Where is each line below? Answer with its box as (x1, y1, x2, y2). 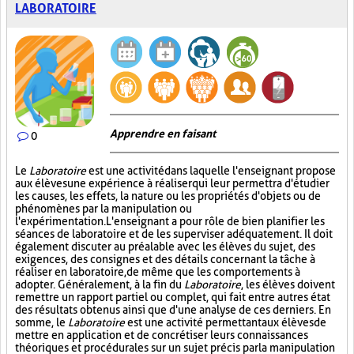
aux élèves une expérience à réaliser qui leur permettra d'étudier (15, 177, 330, 190)
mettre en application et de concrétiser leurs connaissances (15, 329, 308, 341)
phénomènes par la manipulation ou (15, 202, 192, 215)
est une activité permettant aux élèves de (125, 316, 326, 329)
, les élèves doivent (241, 278, 335, 291)
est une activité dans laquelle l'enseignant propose (86, 164, 336, 177)
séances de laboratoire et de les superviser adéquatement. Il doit (15, 228, 333, 240)
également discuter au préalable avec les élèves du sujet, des (15, 240, 315, 253)
